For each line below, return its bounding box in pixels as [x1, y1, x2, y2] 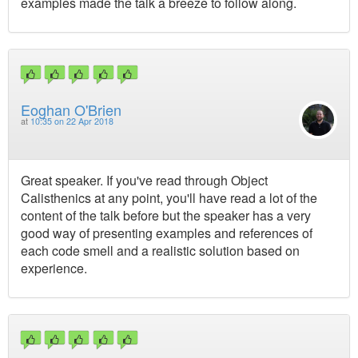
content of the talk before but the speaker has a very [21, 206, 311, 225]
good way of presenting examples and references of [21, 224, 312, 243]
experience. [21, 259, 87, 278]
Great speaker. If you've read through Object [21, 171, 268, 190]
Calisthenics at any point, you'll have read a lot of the [21, 189, 317, 208]
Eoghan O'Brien [21, 99, 121, 121]
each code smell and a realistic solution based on [21, 241, 300, 261]
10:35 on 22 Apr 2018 [30, 115, 113, 128]
